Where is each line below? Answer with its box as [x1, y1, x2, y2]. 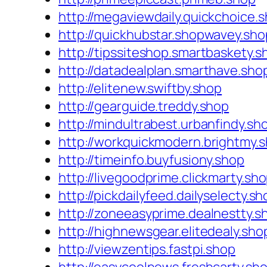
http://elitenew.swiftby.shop [58, 79, 222, 98]
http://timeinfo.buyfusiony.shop [58, 151, 244, 169]
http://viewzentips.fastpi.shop [58, 240, 235, 259]
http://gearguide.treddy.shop [58, 97, 229, 116]
